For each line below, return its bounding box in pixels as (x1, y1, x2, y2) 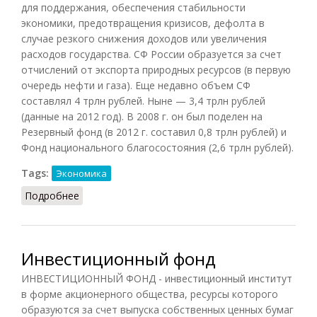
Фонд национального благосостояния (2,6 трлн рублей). (21, 140, 294, 154)
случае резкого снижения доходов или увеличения (21, 31, 267, 45)
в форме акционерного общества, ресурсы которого (21, 287, 278, 301)
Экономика (56, 166, 107, 180)
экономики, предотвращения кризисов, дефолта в (21, 16, 265, 30)
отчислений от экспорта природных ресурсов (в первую (21, 62, 291, 76)
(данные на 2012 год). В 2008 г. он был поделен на (21, 109, 263, 123)
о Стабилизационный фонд (79, 188, 210, 202)
